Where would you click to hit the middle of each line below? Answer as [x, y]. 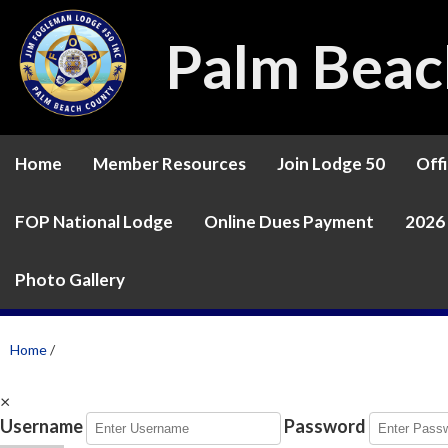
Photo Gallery [70, 279]
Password [325, 426]
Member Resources [169, 163]
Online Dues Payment [289, 221]
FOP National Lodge [94, 221]
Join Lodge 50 [331, 163]
